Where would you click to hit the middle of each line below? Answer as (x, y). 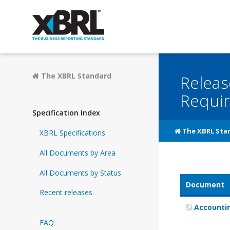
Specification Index (66, 113)
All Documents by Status (80, 172)
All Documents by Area (77, 152)
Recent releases (66, 193)
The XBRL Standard (75, 76)
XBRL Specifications (72, 132)
